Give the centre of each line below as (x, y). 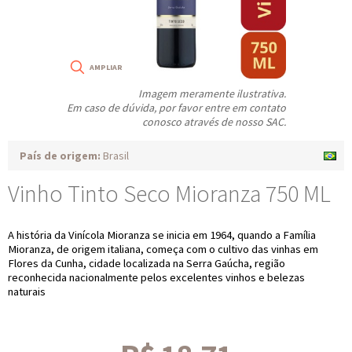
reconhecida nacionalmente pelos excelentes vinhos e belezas (156, 277)
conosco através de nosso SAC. (214, 122)
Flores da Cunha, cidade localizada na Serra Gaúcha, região (147, 263)
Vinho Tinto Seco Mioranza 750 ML (169, 193)
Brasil (115, 156)
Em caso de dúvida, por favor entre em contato (176, 108)
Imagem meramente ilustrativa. (212, 93)
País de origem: (60, 156)
